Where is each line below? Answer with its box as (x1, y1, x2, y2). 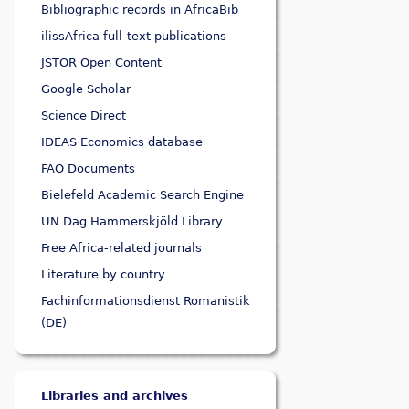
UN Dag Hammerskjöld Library (41, 215, 224, 229)
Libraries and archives (41, 389, 189, 404)
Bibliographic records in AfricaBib (41, 3, 239, 17)
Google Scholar (41, 82, 131, 97)
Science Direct (41, 109, 127, 123)
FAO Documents (41, 162, 136, 176)
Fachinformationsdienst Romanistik (41, 294, 251, 309)
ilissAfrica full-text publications (41, 29, 227, 44)
